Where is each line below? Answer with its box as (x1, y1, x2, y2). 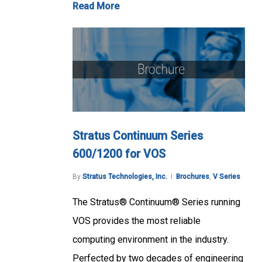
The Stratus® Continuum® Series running (73, 196, 240, 208)
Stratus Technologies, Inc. (82, 172, 167, 181)
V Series (213, 172, 240, 181)
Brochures (176, 172, 209, 181)
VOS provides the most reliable (73, 215, 201, 226)
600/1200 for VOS (73, 147, 166, 161)
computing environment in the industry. (73, 233, 229, 245)
